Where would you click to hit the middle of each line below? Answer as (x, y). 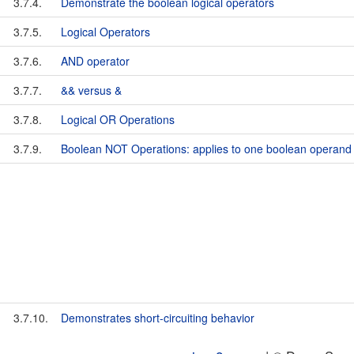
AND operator (95, 61)
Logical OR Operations (118, 119)
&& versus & (91, 90)
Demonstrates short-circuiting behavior (158, 318)
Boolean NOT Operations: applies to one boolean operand (206, 149)
